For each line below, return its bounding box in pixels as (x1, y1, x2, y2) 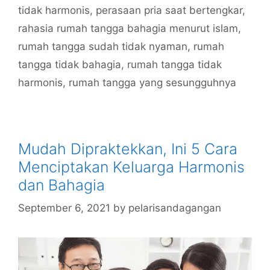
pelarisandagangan (128, 202, 221, 215)
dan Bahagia (18, 175, 105, 194)
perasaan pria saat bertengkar (96, 4, 242, 16)
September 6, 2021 (18, 202, 110, 215)
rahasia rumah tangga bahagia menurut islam (18, 22, 238, 34)
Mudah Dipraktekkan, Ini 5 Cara (18, 139, 237, 158)
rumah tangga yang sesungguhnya (69, 76, 236, 89)
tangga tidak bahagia (18, 58, 121, 71)
